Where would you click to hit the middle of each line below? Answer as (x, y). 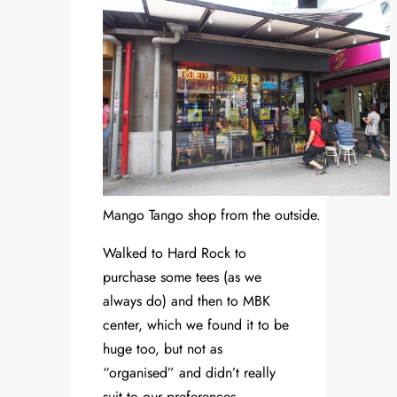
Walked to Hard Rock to (175, 253)
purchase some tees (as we (182, 277)
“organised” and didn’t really (189, 373)
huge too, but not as (163, 349)
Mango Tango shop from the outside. (212, 215)
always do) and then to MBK (187, 301)
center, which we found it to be (196, 325)
